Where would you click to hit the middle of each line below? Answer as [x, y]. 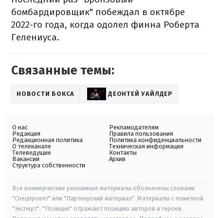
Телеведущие [32, 152]
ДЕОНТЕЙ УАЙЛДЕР [140, 93]
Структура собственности [49, 165]
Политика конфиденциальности [155, 140]
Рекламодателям [134, 127]
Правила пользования [141, 133]
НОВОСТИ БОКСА [46, 93]
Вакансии [26, 159]
